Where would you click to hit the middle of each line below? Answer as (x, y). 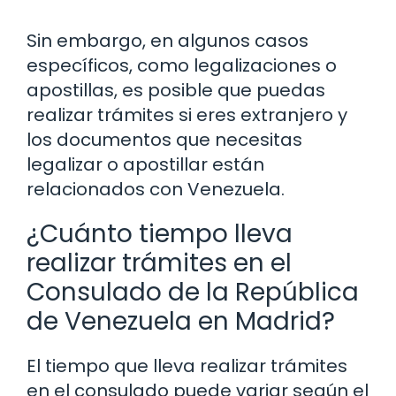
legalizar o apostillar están (145, 165)
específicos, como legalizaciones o (182, 66)
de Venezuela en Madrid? (181, 322)
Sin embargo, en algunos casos (168, 41)
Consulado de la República (193, 293)
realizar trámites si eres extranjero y (187, 115)
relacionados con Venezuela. (156, 190)
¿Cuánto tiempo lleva (160, 234)
